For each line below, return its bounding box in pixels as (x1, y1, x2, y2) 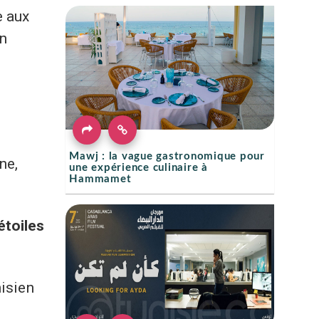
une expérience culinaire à (69, 162, 208, 173)
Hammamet (69, 174, 132, 184)
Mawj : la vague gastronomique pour (69, 151, 265, 162)
